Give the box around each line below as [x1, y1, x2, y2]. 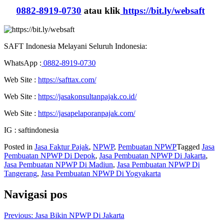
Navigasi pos [4, 188, 67, 201]
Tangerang [4, 169, 37, 178]
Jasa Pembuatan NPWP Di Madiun [4, 160, 113, 169]
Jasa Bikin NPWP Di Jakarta [35, 211, 124, 220]
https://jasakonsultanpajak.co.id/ [38, 92, 137, 101]
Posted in [4, 143, 35, 151]
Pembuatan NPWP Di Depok [4, 151, 95, 160]
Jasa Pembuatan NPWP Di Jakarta [99, 151, 206, 160]
